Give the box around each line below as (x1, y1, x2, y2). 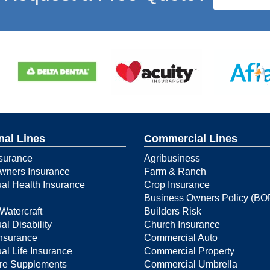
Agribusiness (144, 152, 200, 163)
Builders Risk (144, 206, 201, 216)
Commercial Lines (144, 132, 237, 145)
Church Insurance (144, 219, 220, 230)
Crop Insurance (144, 179, 210, 190)
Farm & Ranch (144, 166, 206, 177)
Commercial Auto (144, 232, 218, 243)
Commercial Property (144, 245, 234, 256)
